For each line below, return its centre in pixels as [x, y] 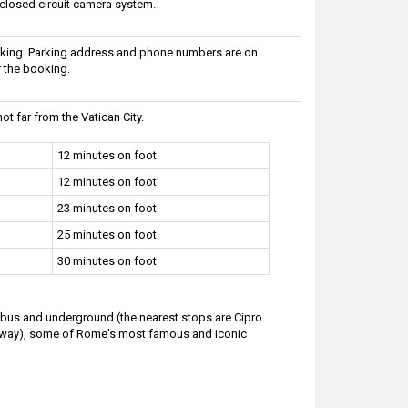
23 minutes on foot [107, 208]
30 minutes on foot [107, 260]
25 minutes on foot [107, 234]
